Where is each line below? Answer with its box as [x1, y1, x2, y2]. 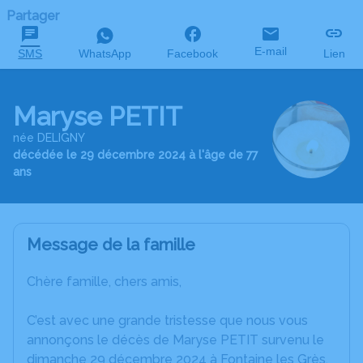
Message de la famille [27, 235, 195, 254]
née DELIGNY [13, 131, 85, 144]
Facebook [167, 47, 219, 60]
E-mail [254, 45, 288, 58]
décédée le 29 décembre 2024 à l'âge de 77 [13, 148, 258, 161]
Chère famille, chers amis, [27, 274, 181, 289]
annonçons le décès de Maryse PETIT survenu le [27, 332, 324, 348]
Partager [6, 8, 59, 23]
